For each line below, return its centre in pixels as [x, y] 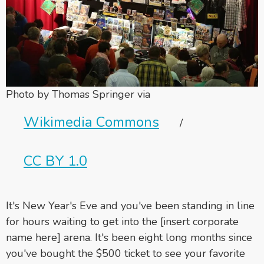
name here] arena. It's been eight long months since [129, 237]
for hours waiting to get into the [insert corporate [122, 221]
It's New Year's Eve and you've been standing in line [130, 205]
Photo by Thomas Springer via [78, 94]
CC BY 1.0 [55, 161]
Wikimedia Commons [91, 122]
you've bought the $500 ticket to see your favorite [126, 253]
